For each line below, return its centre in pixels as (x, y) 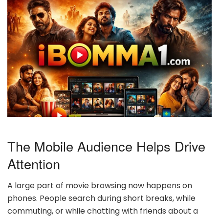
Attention (34, 164)
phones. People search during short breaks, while (101, 198)
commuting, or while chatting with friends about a (103, 211)
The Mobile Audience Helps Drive (106, 146)
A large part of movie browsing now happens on (100, 186)
